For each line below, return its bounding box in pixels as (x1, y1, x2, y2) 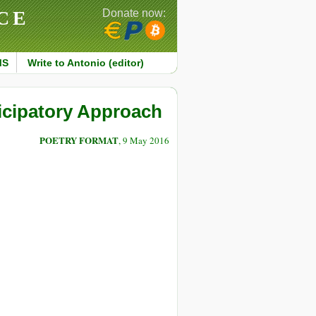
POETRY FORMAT (39, 133, 119, 147)
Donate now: (102, 7, 166, 19)
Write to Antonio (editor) (27, 57, 144, 68)
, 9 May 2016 (119, 134, 169, 147)
